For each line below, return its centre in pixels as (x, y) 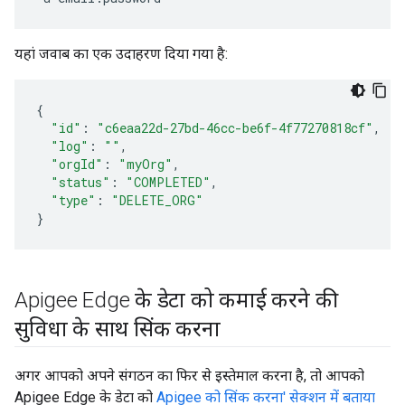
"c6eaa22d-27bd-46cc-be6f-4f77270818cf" (235, 128)
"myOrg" (146, 164)
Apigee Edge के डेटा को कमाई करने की (176, 300)
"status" (80, 182)
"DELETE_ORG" (157, 200)
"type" (73, 200)
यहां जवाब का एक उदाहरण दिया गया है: (121, 54)
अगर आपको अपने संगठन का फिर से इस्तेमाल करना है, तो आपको (189, 376)
